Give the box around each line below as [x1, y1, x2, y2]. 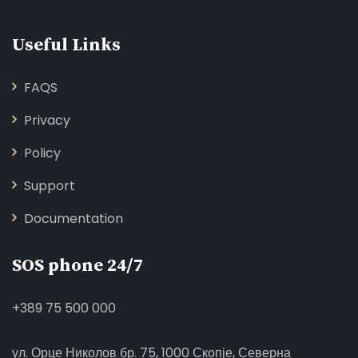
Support [24, 177, 75, 196]
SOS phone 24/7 [12, 255, 143, 277]
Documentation [24, 209, 123, 229]
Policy [24, 144, 61, 163]
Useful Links [12, 34, 121, 57]
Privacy [24, 111, 70, 130]
